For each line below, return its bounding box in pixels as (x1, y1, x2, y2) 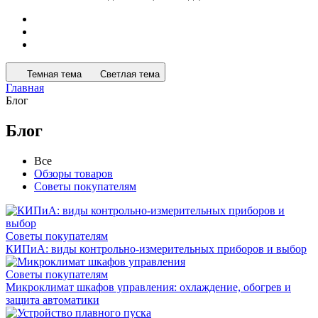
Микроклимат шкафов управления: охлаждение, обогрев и (6, 280, 291, 293)
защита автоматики (6, 293, 99, 306)
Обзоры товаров (34, 167, 113, 180)
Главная (6, 82, 44, 94)
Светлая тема (100, 69, 160, 79)
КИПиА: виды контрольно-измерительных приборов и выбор (6, 242, 307, 255)
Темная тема (27, 69, 82, 79)
